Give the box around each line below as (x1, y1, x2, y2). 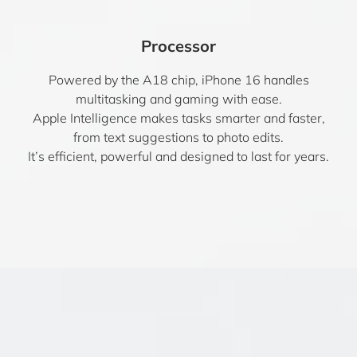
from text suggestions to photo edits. (73, 129, 284, 145)
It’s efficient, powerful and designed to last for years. (28, 148, 329, 164)
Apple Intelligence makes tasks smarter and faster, (32, 110, 325, 126)
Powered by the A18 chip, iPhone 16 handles (48, 72, 309, 88)
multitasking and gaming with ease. (75, 91, 282, 107)
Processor (141, 36, 216, 56)
